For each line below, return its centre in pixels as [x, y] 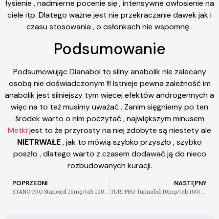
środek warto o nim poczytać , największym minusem [109, 118]
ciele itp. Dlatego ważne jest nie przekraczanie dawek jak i [109, 15]
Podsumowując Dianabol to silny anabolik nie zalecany [109, 71]
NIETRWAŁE [40, 142]
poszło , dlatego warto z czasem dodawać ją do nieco [109, 153]
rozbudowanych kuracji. [109, 165]
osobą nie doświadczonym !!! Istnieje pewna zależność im [109, 83]
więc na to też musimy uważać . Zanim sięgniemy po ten [109, 107]
